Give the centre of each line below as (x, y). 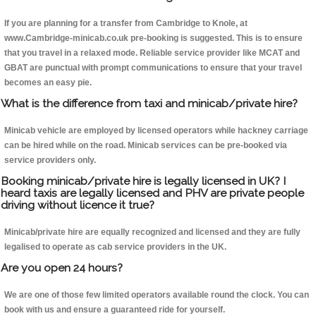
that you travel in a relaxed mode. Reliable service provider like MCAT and (152, 53)
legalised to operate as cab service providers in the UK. (115, 247)
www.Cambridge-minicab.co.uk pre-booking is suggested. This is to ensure (153, 38)
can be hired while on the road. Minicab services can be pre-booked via (146, 146)
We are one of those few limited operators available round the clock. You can (157, 295)
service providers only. (50, 160)
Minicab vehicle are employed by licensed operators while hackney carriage (156, 131)
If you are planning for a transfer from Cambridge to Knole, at (126, 24)
